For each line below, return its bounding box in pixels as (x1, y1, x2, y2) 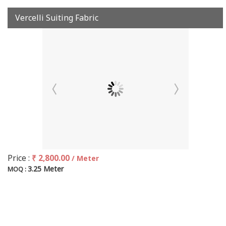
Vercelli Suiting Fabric (15, 12, 98, 23)
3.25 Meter (28, 164, 64, 174)
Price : (8, 153, 32, 163)
